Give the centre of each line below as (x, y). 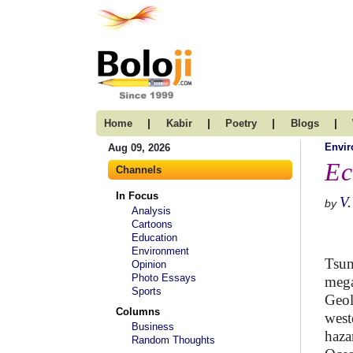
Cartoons (152, 224)
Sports (147, 291)
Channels (139, 170)
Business (153, 327)
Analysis (151, 211)
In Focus (137, 196)
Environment (160, 251)
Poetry (241, 123)
